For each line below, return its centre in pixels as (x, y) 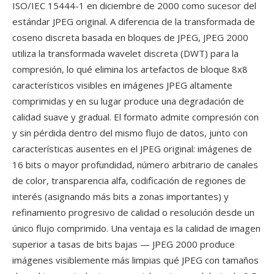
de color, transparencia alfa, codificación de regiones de (129, 180)
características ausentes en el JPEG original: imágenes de (132, 149)
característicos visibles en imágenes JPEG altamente (122, 85)
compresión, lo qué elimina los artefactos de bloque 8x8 (130, 69)
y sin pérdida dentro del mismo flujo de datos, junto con (130, 133)
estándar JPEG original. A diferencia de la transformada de (134, 21)
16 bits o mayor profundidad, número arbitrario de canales (135, 165)
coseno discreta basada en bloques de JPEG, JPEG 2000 (130, 37)
